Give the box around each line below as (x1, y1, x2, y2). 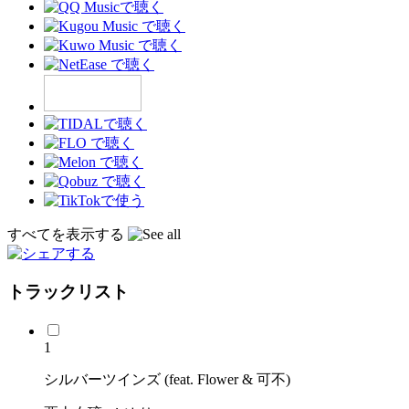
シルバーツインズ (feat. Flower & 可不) (44, 372, 290, 388)
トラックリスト (7, 282, 129, 302)
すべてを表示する (7, 225, 128, 242)
